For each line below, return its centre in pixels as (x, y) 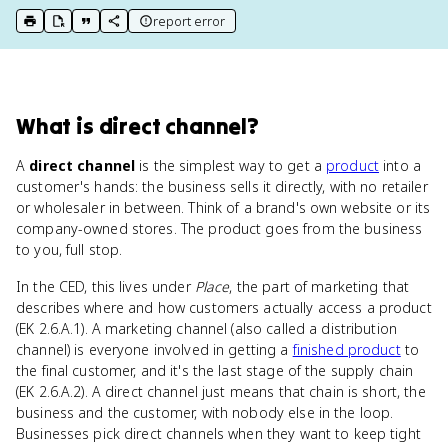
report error (189, 21)
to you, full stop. (69, 249)
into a (399, 165)
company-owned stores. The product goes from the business (219, 228)
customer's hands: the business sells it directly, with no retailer (222, 186)
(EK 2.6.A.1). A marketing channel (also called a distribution (207, 328)
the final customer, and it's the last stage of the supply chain (215, 370)
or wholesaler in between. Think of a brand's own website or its (223, 207)
